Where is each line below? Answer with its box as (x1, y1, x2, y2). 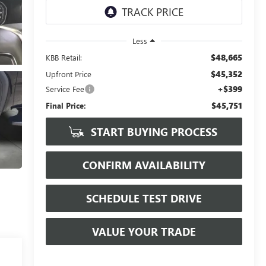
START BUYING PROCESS (88, 124, 218, 139)
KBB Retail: (45, 52, 82, 62)
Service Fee (45, 83, 84, 94)
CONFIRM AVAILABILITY (82, 157, 205, 172)
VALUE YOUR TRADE (91, 224, 196, 239)
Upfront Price (45, 68, 91, 79)
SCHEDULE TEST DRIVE (85, 191, 202, 205)
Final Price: (45, 100, 86, 110)
